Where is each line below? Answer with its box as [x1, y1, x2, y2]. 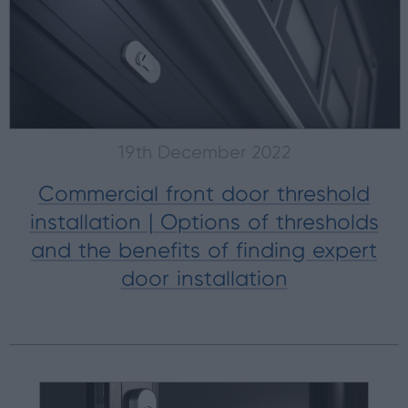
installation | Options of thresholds [29, 213, 379, 235]
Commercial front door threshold [38, 185, 370, 207]
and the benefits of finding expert [31, 241, 377, 263]
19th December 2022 [117, 145, 291, 163]
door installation [120, 270, 288, 291]
